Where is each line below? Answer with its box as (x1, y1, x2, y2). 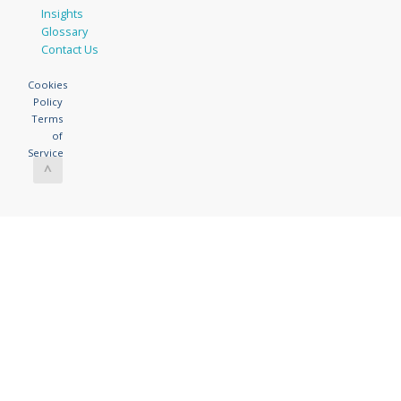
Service (28, 145, 64, 159)
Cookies (28, 77, 68, 91)
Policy (32, 94, 63, 108)
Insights (41, 5, 84, 21)
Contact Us (41, 41, 99, 57)
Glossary (41, 23, 89, 39)
